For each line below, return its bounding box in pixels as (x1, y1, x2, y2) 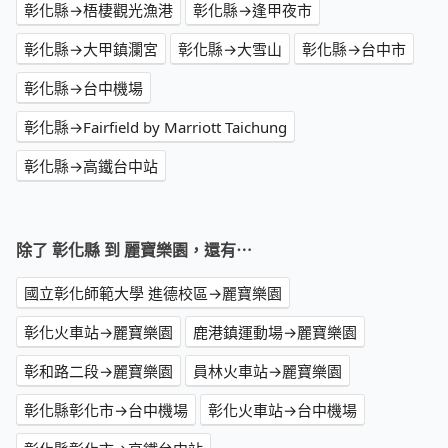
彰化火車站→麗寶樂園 (24, 322, 173, 343)
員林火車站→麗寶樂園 (193, 361, 342, 382)
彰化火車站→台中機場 (208, 400, 357, 421)
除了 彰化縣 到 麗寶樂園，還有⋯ (16, 239, 252, 262)
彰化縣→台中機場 (24, 78, 143, 99)
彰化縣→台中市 (302, 39, 406, 60)
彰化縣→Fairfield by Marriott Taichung (24, 117, 287, 138)
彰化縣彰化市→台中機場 (24, 400, 188, 421)
